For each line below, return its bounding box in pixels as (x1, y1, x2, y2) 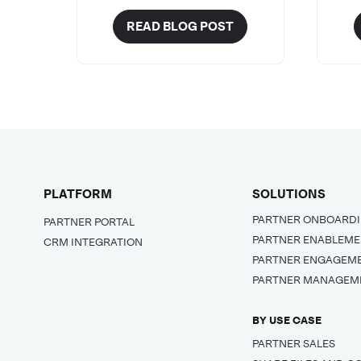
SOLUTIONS (252, 185, 326, 203)
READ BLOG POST (127, 18, 234, 36)
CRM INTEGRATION (43, 234, 143, 250)
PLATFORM (43, 185, 112, 203)
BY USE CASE (252, 312, 322, 328)
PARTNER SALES (252, 335, 336, 351)
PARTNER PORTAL (43, 214, 135, 230)
